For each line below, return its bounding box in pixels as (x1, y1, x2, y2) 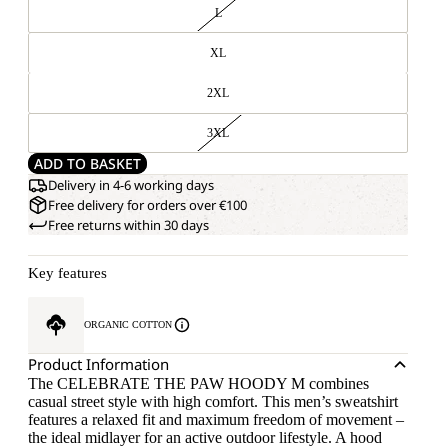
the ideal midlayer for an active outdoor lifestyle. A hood (28, 429, 382, 446)
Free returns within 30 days (48, 216, 209, 234)
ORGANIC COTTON (84, 319, 172, 330)
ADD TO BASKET (34, 154, 141, 173)
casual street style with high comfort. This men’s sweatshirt (28, 393, 398, 410)
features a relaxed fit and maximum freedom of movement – (28, 411, 404, 428)
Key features (28, 265, 107, 281)
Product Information (28, 354, 169, 374)
